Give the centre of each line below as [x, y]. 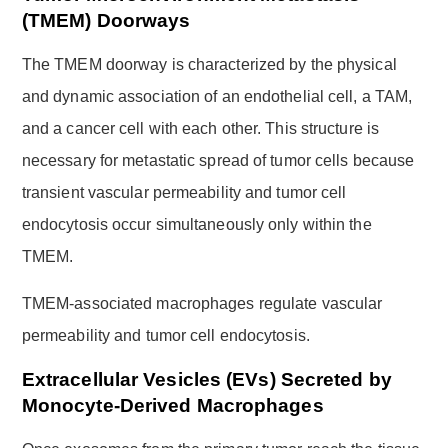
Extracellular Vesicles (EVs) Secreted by [206, 379]
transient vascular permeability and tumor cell [184, 192]
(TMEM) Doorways [106, 20]
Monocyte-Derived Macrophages [172, 405]
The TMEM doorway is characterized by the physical [209, 64]
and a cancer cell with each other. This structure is [200, 128]
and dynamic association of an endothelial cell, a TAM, [217, 96]
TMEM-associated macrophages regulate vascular [202, 303]
